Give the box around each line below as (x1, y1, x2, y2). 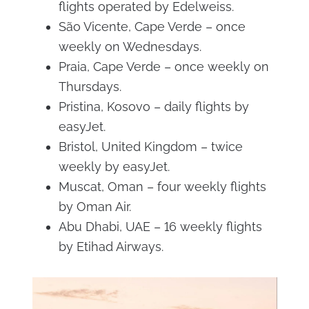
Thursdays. (58, 79, 121, 94)
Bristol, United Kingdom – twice (58, 139, 243, 154)
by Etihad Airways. (58, 239, 163, 254)
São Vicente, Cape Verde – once (58, 19, 246, 34)
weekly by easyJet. (58, 159, 170, 174)
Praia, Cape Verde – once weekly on (58, 59, 269, 74)
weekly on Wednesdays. (58, 39, 201, 54)
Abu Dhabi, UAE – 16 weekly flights (58, 219, 262, 234)
